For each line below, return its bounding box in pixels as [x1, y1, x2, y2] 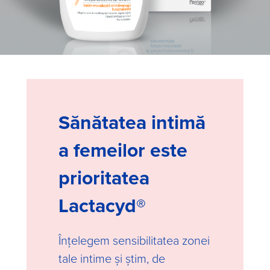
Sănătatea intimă [58, 108, 206, 136]
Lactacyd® [58, 191, 146, 219]
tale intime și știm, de [58, 250, 165, 266]
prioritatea [58, 163, 149, 192]
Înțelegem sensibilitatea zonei [58, 231, 210, 248]
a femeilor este [58, 136, 187, 164]
